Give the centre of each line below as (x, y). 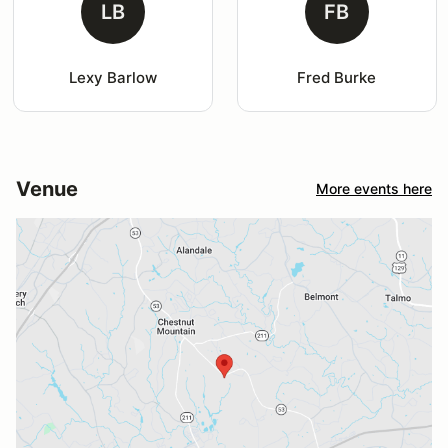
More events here (374, 189)
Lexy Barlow (112, 77)
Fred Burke (337, 77)
